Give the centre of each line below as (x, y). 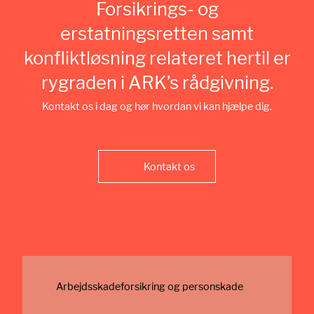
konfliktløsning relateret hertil (146, 57)
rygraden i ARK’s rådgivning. (157, 82)
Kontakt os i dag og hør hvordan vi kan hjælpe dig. (157, 106)
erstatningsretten (134, 33)
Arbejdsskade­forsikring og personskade (150, 287)
